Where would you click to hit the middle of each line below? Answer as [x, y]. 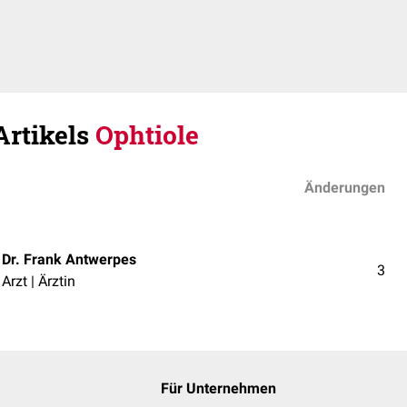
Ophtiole [147, 135]
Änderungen [345, 188]
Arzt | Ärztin [39, 281]
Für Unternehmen [218, 388]
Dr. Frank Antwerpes [69, 259]
